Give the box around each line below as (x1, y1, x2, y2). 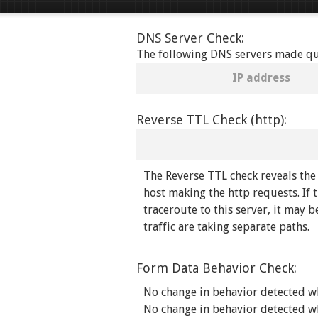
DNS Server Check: (136, 31, 244, 45)
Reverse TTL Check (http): (136, 112, 287, 127)
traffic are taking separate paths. (143, 220, 309, 234)
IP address (232, 71, 290, 84)
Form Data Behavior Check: (136, 261, 297, 275)
